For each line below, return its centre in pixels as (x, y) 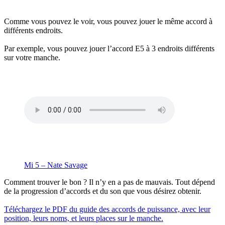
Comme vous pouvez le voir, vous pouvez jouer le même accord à (108, 21)
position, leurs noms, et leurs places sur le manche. (84, 218)
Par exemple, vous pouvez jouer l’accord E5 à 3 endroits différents (109, 48)
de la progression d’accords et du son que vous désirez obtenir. (103, 191)
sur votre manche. (32, 57)
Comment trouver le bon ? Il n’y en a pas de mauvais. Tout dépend (109, 182)
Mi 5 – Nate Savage (56, 165)
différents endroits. (34, 30)
